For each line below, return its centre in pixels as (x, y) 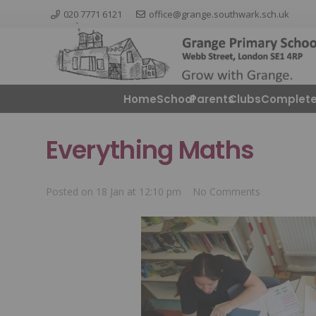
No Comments (227, 192)
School (176, 99)
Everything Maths (150, 150)
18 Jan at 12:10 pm (138, 192)
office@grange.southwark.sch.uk (219, 14)
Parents (212, 99)
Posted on (71, 192)
